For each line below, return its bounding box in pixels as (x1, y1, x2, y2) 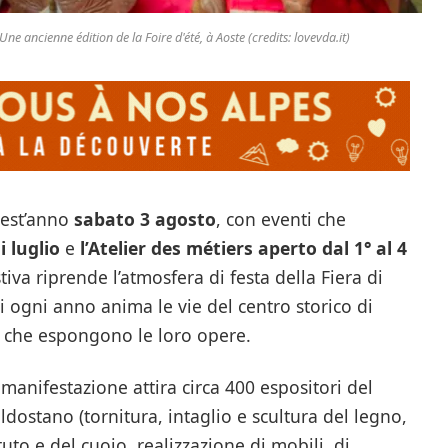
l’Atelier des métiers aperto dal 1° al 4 (79, 236, 407, 261)
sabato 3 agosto (73, 207, 216, 232)
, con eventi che (215, 207, 346, 232)
